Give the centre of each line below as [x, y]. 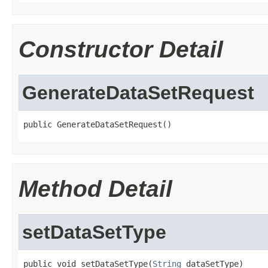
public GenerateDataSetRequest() [98, 124]
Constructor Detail [121, 49]
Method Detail [95, 189]
